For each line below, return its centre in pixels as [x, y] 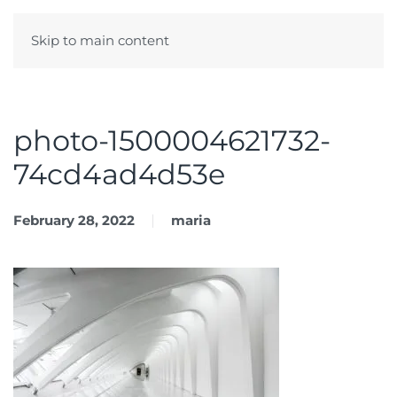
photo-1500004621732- [172, 140]
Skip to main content [100, 40]
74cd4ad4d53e [119, 174]
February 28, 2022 [74, 220]
